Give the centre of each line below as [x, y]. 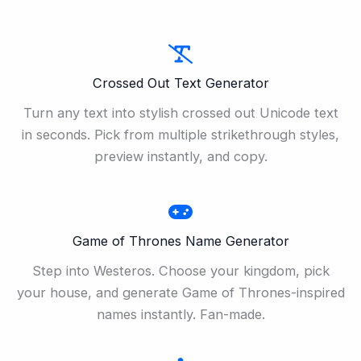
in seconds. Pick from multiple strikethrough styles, [180, 134]
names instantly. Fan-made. [180, 314]
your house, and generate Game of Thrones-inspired [180, 292]
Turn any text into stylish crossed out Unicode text [180, 112]
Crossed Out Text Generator [180, 83]
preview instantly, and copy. [180, 156]
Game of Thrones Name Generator [180, 241]
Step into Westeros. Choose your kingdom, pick [180, 270]
